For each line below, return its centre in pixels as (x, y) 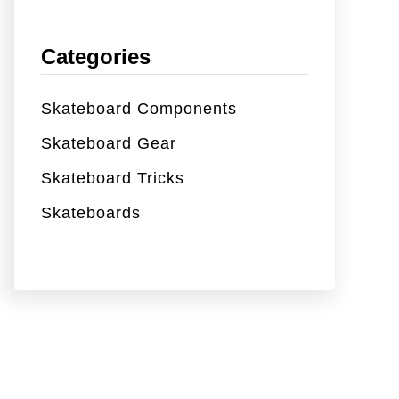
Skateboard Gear (109, 143)
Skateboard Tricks (113, 178)
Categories (96, 56)
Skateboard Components (139, 108)
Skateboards (91, 212)
